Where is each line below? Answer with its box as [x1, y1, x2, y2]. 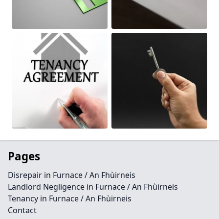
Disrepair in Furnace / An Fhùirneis [8, 170, 135, 180]
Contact [8, 205, 37, 216]
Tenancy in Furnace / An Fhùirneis [8, 193, 131, 204]
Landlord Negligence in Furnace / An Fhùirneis [8, 181, 178, 192]
